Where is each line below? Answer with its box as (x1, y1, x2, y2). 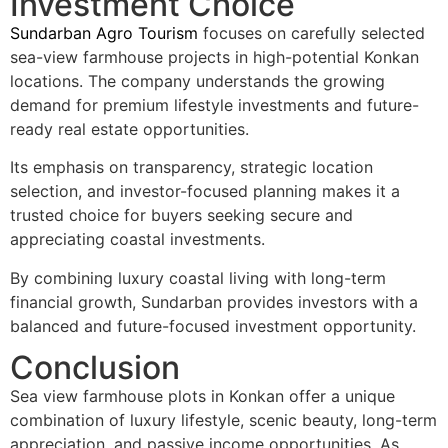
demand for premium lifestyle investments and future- (10, 95, 419, 116)
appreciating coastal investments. (10, 229, 265, 250)
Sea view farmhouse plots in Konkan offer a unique (10, 386, 395, 407)
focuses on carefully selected (198, 23, 425, 44)
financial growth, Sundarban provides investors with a (10, 291, 418, 312)
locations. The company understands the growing (10, 71, 385, 92)
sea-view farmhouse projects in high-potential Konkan (10, 47, 419, 68)
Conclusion (10, 348, 180, 388)
